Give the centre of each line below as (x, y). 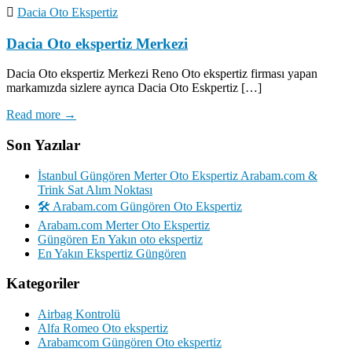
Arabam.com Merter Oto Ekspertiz (124, 225)
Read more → (41, 115)
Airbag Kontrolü (79, 314)
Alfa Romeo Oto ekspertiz (103, 328)
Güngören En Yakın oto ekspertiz (120, 239)
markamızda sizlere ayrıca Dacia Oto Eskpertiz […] (134, 88)
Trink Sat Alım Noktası (95, 189)
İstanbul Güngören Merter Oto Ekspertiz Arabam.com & (178, 175)
